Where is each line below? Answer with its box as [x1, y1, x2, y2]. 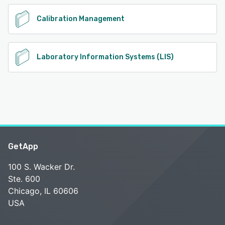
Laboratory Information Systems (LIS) [37, 52, 174, 61]
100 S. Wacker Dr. [8, 161, 75, 172]
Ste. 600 [8, 173, 40, 184]
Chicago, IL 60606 [8, 185, 78, 196]
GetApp [8, 141, 38, 151]
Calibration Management [37, 14, 125, 23]
